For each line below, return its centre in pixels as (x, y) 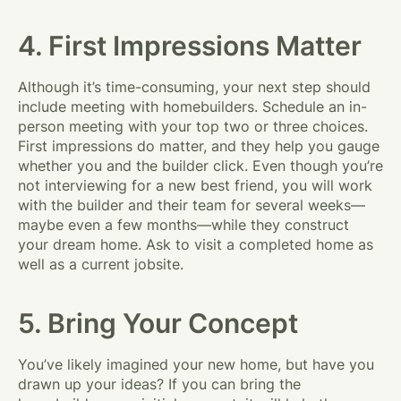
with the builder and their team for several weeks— (192, 205)
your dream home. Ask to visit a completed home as (196, 244)
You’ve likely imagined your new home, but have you (196, 364)
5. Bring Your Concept (158, 323)
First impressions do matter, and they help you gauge (199, 146)
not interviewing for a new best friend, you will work (195, 185)
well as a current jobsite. (101, 264)
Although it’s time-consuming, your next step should (194, 87)
